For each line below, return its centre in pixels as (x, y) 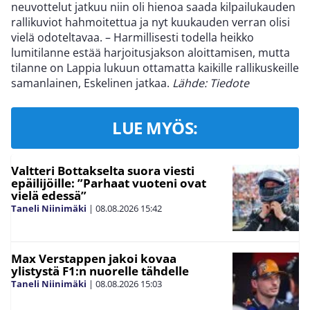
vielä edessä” (49, 196)
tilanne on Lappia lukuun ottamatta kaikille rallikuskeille (155, 68)
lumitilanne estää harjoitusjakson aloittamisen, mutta (151, 53)
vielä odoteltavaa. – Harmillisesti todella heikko (133, 38)
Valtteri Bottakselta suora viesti (103, 171)
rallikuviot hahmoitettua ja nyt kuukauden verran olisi (151, 22)
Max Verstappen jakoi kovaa (94, 259)
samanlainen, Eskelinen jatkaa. (92, 83)
